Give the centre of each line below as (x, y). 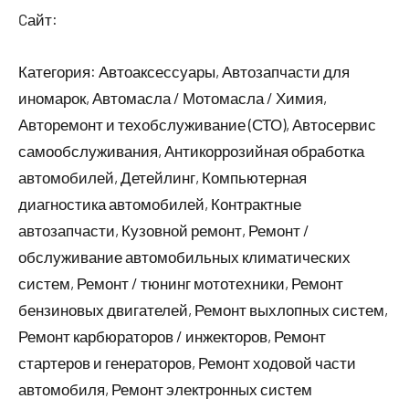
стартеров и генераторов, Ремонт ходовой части (187, 362)
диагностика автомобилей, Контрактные (160, 204)
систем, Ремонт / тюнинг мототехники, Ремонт (181, 283)
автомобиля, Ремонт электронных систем (165, 389)
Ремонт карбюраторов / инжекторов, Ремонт (172, 336)
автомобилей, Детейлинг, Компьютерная (163, 177)
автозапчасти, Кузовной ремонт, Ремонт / (164, 230)
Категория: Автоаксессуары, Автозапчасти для (184, 71)
